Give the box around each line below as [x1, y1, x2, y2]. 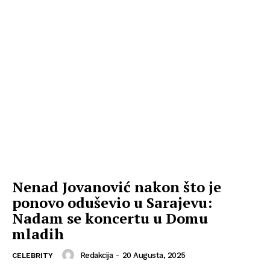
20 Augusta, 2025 [122, 250, 186, 260]
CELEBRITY [12, 251, 53, 260]
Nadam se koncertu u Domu [12, 209, 208, 228]
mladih [12, 224, 64, 244]
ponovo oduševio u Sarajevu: [12, 193, 212, 213]
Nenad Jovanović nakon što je [12, 177, 221, 197]
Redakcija [80, 250, 113, 260]
